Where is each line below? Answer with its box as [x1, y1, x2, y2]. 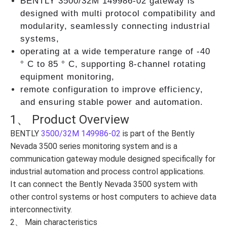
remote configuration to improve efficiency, [20, 85, 203, 95]
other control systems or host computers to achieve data [10, 192, 216, 202]
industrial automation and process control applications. [10, 167, 205, 177]
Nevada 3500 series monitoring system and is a [10, 141, 177, 152]
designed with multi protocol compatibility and [20, 9, 215, 19]
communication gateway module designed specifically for [10, 154, 215, 164]
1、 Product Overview [10, 112, 129, 127]
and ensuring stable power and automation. [20, 97, 203, 107]
